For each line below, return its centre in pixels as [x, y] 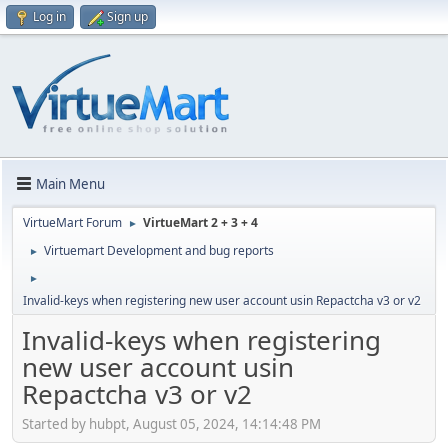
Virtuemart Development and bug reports [159, 250]
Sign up [127, 16]
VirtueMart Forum [72, 222]
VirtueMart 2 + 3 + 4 [200, 222]
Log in [49, 16]
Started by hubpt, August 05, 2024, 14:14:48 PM [171, 423]
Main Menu [70, 183]
